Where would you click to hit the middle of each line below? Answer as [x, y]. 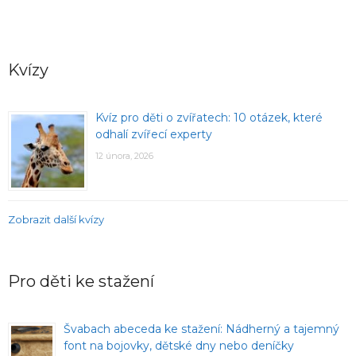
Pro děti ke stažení [81, 282]
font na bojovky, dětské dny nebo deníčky [179, 346]
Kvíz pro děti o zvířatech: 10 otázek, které [209, 118]
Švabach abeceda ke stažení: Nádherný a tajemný [201, 329]
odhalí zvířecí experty [154, 135]
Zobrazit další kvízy [56, 220]
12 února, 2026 [124, 156]
